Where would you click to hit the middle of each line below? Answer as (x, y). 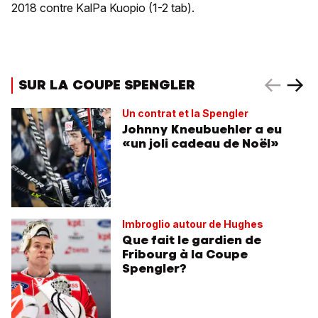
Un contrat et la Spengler (185, 114)
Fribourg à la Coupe (185, 254)
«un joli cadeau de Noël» (201, 144)
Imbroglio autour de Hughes (193, 224)
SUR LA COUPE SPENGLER (107, 85)
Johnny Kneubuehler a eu (202, 130)
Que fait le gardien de (192, 240)
